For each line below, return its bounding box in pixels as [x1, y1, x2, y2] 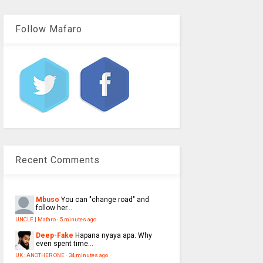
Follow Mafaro [15, 23, 82, 35]
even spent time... [35, 240, 93, 248]
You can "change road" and [60, 195, 149, 204]
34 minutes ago [68, 252, 108, 259]
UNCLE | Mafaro [15, 216, 56, 223]
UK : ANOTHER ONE [15, 252, 65, 259]
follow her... [35, 204, 72, 213]
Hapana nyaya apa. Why [75, 231, 152, 240]
